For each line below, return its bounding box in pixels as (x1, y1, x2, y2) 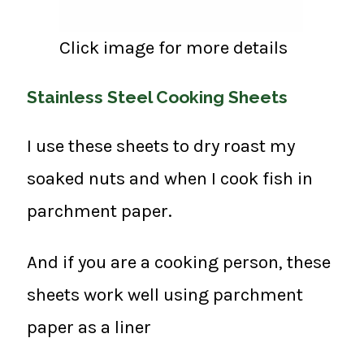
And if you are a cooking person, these (27, 250, 331, 273)
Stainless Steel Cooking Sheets (27, 87, 288, 108)
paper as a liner (27, 315, 151, 338)
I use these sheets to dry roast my (27, 135, 295, 158)
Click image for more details (59, 36, 288, 58)
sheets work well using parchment (27, 283, 303, 305)
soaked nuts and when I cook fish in (27, 167, 313, 190)
